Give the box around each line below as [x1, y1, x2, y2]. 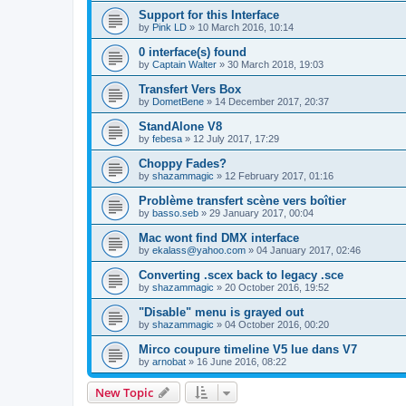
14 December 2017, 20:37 [215, 96, 329, 108]
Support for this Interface [139, 8, 279, 23]
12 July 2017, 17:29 [193, 133, 279, 145]
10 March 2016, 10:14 [198, 22, 294, 34]
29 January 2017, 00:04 [209, 208, 314, 219]
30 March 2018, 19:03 [227, 59, 324, 71]
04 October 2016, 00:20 [225, 319, 329, 331]
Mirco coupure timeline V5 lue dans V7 [139, 343, 357, 357]
